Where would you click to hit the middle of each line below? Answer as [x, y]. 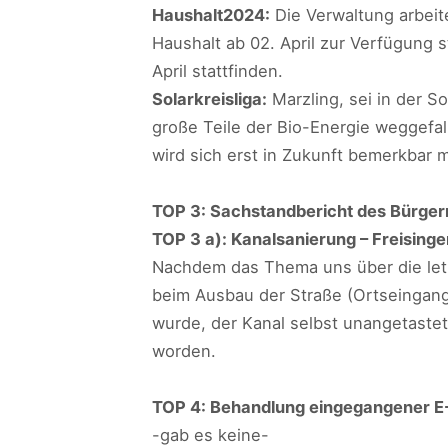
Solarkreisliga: [209, 99]
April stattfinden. [217, 71]
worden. [184, 351]
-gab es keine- [210, 435]
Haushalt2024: [211, 15]
